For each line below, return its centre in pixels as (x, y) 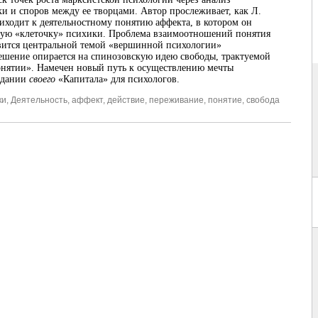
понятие (225, 100)
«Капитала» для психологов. (119, 79)
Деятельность (39, 100)
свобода (263, 100)
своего (44, 79)
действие (126, 100)
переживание (176, 100)
